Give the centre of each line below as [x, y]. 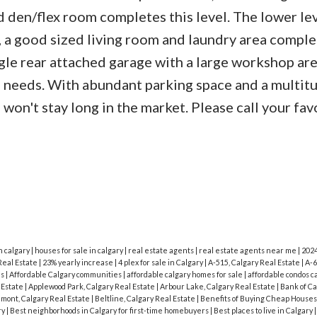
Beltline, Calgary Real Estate [145, 299]
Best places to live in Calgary [264, 311]
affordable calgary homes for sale [185, 275]
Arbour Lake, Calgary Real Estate [218, 287]
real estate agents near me [248, 250]
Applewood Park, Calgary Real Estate [92, 287]
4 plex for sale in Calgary [161, 263]
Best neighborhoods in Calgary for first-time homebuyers [110, 311]
